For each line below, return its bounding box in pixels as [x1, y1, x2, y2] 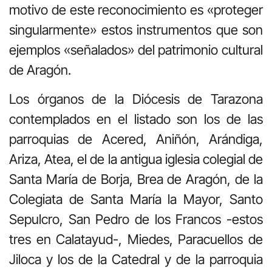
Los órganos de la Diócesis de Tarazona [9, 90, 263, 107]
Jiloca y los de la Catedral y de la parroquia [9, 251, 263, 267]
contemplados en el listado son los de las [9, 110, 263, 127]
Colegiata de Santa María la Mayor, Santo [9, 191, 263, 207]
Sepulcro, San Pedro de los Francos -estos [9, 211, 263, 227]
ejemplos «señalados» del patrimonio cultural [9, 42, 263, 58]
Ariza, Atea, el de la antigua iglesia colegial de [9, 151, 263, 167]
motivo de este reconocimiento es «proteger [9, 2, 263, 18]
